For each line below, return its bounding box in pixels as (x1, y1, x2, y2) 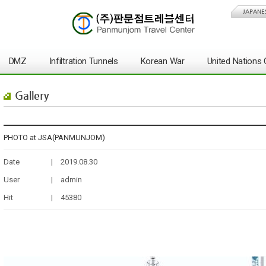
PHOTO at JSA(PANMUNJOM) (4, 133, 105, 142)
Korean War (140, 56, 185, 66)
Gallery (15, 89, 49, 102)
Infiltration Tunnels (49, 56, 118, 66)
